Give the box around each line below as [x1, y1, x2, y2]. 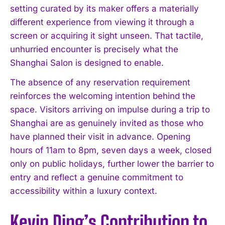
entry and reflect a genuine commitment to [10, 172, 183, 182]
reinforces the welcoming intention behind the [10, 90, 195, 101]
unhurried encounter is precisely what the [10, 44, 178, 54]
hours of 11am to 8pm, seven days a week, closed [10, 145, 211, 155]
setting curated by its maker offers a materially [10, 3, 199, 14]
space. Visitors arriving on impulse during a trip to [10, 104, 210, 115]
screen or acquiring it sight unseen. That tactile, [10, 30, 203, 41]
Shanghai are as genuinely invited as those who [10, 118, 203, 128]
